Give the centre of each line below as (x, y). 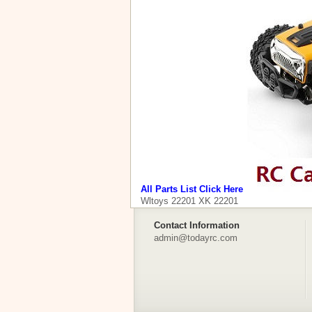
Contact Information (197, 225)
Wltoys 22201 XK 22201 (189, 201)
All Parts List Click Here (192, 189)
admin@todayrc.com (196, 238)
